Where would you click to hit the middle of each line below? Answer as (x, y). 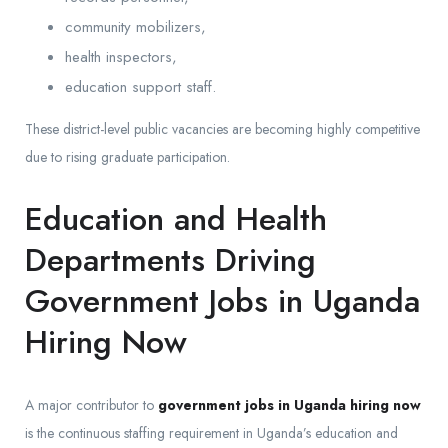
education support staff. (140, 87)
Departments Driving (170, 260)
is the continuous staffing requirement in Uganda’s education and (211, 433)
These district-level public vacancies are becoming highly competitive (222, 129)
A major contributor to (91, 405)
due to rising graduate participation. (127, 157)
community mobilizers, (135, 27)
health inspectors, (121, 57)
